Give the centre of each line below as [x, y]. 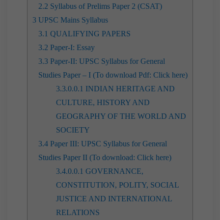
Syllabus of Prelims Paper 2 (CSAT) [106, 6]
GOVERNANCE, [113, 171]
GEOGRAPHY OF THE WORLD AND [121, 116]
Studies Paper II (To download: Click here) [105, 157]
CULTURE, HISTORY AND [103, 102]
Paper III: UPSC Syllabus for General [108, 143]
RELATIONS [78, 212]
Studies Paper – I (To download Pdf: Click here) [113, 75]
